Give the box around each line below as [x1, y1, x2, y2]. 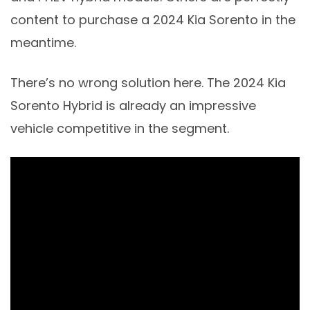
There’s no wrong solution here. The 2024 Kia [10, 73, 286, 91]
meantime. [10, 33, 76, 51]
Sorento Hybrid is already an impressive [10, 96, 256, 114]
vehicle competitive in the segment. [10, 119, 229, 137]
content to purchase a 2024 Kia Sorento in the [10, 10, 295, 28]
